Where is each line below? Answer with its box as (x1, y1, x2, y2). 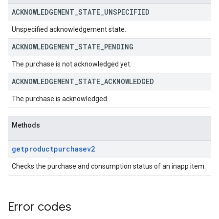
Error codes (8, 199, 71, 214)
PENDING (104, 42, 133, 51)
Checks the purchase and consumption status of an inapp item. (12, 162, 206, 170)
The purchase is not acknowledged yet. (12, 60, 131, 68)
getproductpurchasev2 (12, 144, 95, 153)
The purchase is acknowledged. (12, 95, 109, 103)
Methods (12, 121, 40, 129)
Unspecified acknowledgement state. (12, 25, 126, 33)
